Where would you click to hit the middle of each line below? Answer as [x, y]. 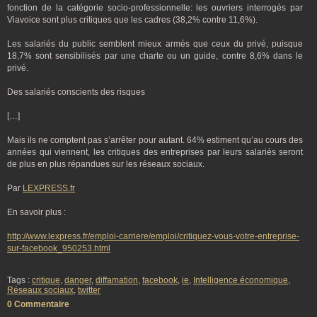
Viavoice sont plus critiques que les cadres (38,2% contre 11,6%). [132, 20]
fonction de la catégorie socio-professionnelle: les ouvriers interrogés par [155, 8]
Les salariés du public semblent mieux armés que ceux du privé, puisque [155, 44]
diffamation [117, 280]
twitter [89, 290]
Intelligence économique [241, 280]
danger [78, 280]
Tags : [19, 280]
